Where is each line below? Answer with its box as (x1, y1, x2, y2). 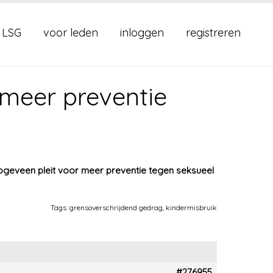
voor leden (43, 26, 98, 40)
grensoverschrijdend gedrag (69, 203, 163, 212)
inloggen (120, 26, 164, 40)
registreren (186, 26, 241, 40)
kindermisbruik (166, 203, 217, 212)
